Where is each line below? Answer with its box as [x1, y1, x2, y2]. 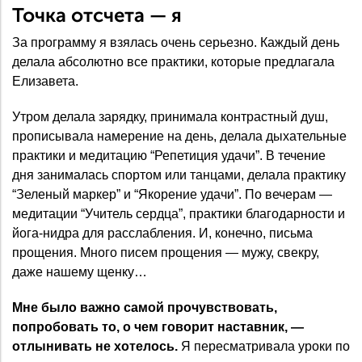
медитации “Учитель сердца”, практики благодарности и [12, 206, 345, 221]
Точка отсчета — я [12, 3, 182, 26]
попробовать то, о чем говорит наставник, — [12, 319, 304, 334]
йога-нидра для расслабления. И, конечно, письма [12, 225, 313, 240]
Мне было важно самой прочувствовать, [12, 300, 277, 314]
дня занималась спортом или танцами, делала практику [12, 167, 346, 182]
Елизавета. [12, 74, 78, 88]
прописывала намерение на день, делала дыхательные [12, 128, 347, 143]
